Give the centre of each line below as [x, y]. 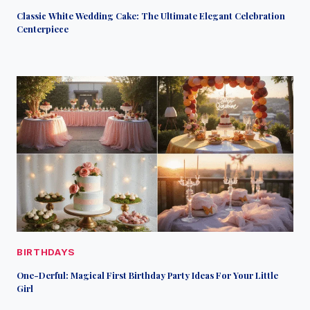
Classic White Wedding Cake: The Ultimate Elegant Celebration [151, 15]
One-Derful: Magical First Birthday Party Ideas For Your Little [147, 275]
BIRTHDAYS [46, 252]
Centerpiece [43, 28]
